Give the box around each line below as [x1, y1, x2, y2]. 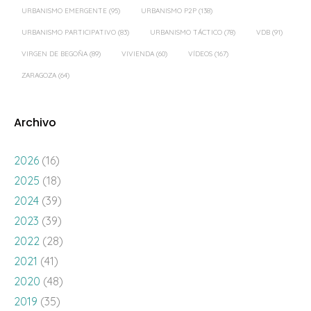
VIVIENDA [121, 49, 154, 58]
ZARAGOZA [22, 70, 56, 80]
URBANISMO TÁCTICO [150, 27, 222, 37]
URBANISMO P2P [141, 6, 196, 15]
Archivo [14, 114, 56, 131]
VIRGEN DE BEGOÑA [22, 49, 87, 58]
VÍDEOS [188, 49, 212, 58]
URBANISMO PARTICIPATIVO [22, 27, 116, 37]
